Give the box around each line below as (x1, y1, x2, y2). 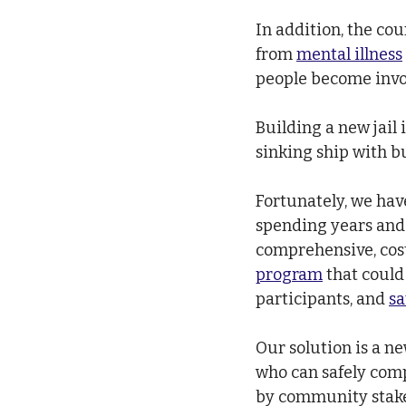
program (256, 264, 323, 285)
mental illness (296, 43, 402, 64)
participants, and (256, 288, 389, 309)
